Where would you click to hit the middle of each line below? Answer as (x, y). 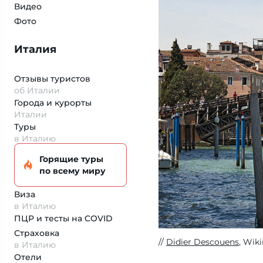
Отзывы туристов (52, 79)
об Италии (37, 90)
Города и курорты (53, 103)
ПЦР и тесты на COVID (63, 218)
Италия (35, 49)
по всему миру (73, 171)
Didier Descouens (203, 242)
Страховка (37, 233)
